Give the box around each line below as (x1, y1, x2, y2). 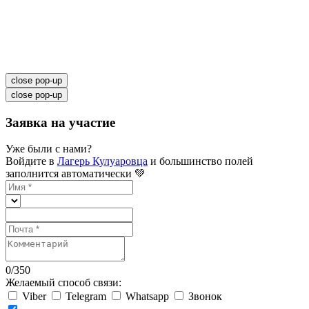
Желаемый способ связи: (6, 277, 121, 289)
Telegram (66, 290, 109, 303)
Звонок (188, 290, 222, 303)
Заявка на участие (6, 114, 115, 130)
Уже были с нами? (6, 143, 92, 155)
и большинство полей (148, 155, 253, 168)
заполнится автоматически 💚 (6, 168, 146, 180)
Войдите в (6, 155, 57, 168)
